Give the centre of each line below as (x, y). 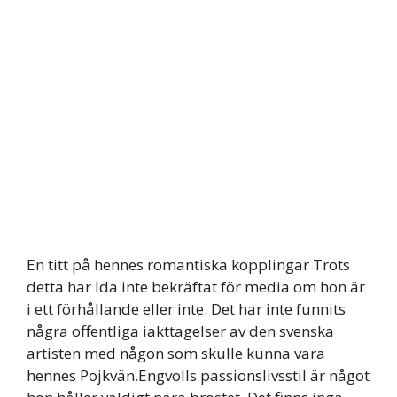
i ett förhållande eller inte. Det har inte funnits (186, 308)
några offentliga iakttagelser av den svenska (180, 331)
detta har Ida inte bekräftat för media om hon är (196, 286)
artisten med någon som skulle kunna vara (176, 353)
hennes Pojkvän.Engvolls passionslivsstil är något (198, 375)
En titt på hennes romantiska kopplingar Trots (188, 264)
